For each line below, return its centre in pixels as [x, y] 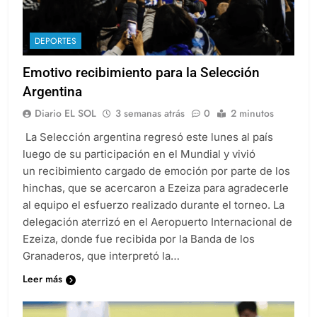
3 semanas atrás [150, 113]
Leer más [42, 278]
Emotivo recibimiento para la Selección [141, 72]
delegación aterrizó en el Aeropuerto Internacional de [157, 221]
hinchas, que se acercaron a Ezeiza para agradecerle [156, 188]
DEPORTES [56, 41]
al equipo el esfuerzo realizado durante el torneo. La [154, 204]
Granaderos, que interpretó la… [101, 255]
